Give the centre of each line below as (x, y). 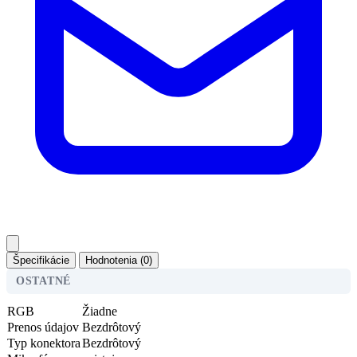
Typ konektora (44, 343)
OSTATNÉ (43, 280)
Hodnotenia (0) (119, 260)
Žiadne (100, 311)
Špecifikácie (41, 260)
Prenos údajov (43, 327)
